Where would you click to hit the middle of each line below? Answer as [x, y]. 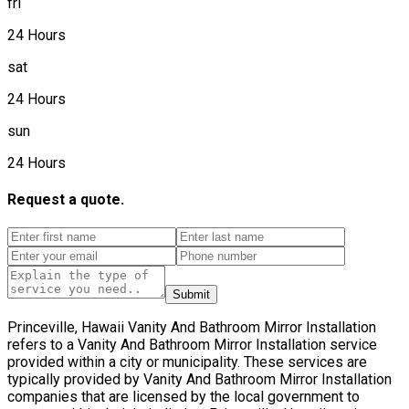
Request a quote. [66, 200]
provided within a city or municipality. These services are [187, 362]
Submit [191, 295]
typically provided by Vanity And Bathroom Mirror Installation [199, 380]
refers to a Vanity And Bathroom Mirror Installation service [192, 345]
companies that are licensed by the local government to [184, 397]
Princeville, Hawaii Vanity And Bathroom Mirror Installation [192, 328]
